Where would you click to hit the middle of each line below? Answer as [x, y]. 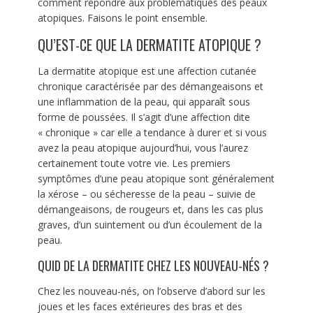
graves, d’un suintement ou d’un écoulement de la [150, 224]
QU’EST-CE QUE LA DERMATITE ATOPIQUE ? [149, 44]
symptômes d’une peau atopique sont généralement [156, 178]
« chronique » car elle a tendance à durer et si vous [152, 132]
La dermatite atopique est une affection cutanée [147, 71]
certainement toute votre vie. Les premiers [134, 163]
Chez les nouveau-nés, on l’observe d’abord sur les [151, 291]
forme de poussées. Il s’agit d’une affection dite [144, 117]
